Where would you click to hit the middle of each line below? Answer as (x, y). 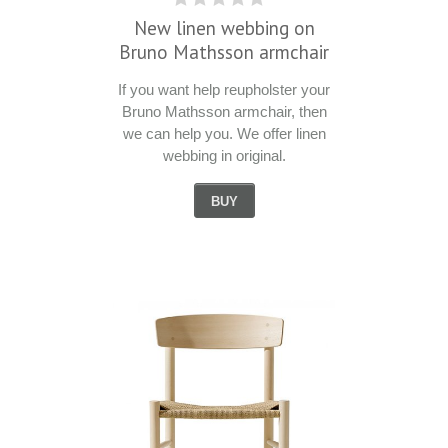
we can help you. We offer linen (224, 133)
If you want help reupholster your (224, 89)
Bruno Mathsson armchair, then (224, 111)
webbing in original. (224, 155)
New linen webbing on (224, 28)
